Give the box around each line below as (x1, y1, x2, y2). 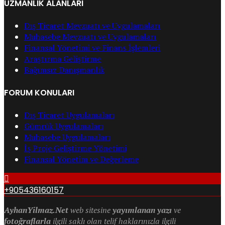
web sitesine (68, 204, 113, 215)
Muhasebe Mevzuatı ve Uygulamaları (24, 31, 156, 43)
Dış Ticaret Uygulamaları (24, 109, 115, 121)
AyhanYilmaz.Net (4, 204, 68, 215)
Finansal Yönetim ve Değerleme (24, 154, 139, 165)
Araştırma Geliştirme (24, 53, 101, 65)
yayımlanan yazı (113, 204, 172, 215)
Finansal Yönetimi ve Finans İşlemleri (24, 42, 160, 54)
